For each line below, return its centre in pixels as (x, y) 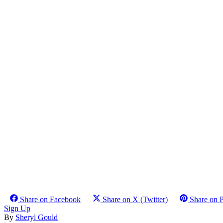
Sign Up (17, 208)
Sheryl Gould (37, 217)
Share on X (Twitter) (135, 199)
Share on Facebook (50, 199)
